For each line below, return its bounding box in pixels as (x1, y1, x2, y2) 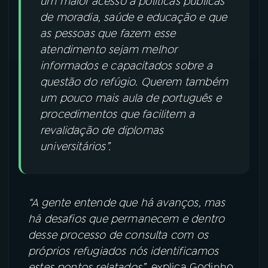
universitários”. (40, 139, 111, 154)
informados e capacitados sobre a (40, 58, 212, 73)
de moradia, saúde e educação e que (40, 10, 227, 25)
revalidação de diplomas (40, 123, 164, 138)
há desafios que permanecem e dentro (28, 211, 225, 226)
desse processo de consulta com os (28, 227, 208, 242)
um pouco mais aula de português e (40, 90, 221, 105)
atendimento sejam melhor (40, 42, 177, 57)
